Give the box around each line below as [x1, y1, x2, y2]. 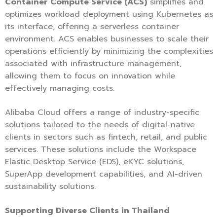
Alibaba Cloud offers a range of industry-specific [5, 107, 199, 119]
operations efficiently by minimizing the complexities [5, 45, 213, 58]
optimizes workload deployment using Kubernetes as [5, 8, 213, 21]
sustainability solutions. [5, 181, 96, 193]
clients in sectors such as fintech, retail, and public [5, 131, 207, 144]
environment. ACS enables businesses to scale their [5, 33, 209, 45]
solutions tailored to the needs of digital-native [5, 119, 195, 131]
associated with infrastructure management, [5, 58, 182, 70]
